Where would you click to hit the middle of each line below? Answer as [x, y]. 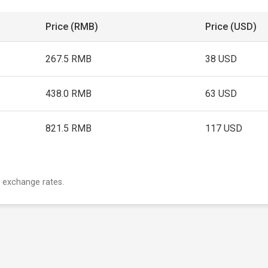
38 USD [221, 59]
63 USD [221, 94]
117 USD [224, 128]
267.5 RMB [69, 59]
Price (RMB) [72, 27]
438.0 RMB [69, 94]
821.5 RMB [69, 128]
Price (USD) [231, 27]
